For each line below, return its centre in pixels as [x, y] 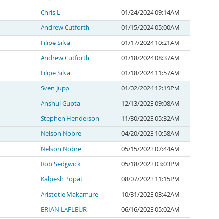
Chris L [50, 12]
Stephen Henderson [70, 119]
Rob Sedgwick [61, 164]
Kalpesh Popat [62, 179]
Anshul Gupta [60, 103]
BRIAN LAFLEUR [64, 209]
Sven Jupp [55, 88]
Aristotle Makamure [69, 194]
